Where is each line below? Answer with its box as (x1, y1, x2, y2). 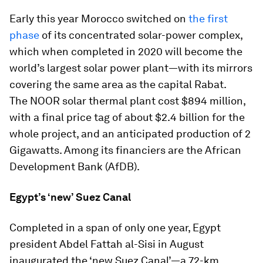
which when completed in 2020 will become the (9, 45, 242, 58)
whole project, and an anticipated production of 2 (9, 127, 251, 140)
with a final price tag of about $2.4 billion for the (9, 111, 245, 124)
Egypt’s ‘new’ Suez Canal (9, 191, 131, 204)
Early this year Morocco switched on (9, 12, 188, 25)
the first (188, 12, 228, 25)
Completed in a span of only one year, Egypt (9, 221, 221, 234)
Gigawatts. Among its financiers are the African (9, 144, 241, 157)
